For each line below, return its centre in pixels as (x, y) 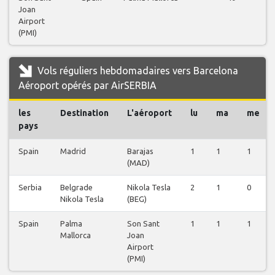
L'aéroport (149, 113)
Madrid (73, 151)
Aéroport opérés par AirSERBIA (87, 86)
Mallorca (76, 235)
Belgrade (76, 188)
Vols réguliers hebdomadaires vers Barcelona (137, 71)
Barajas (140, 151)
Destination (84, 113)
